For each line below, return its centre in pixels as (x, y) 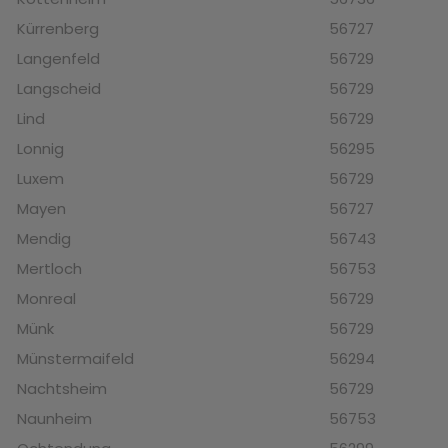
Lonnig (40, 149)
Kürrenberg (58, 29)
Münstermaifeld (75, 359)
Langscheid (59, 89)
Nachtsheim (62, 389)
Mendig (44, 239)
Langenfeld (58, 59)
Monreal (46, 299)
